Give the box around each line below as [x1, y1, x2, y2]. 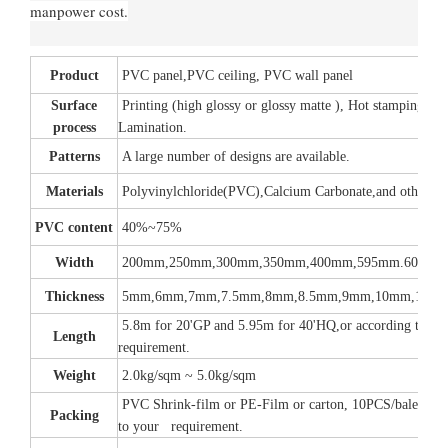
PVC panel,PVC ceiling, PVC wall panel [118, 68, 353, 83]
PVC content [35, 220, 113, 235]
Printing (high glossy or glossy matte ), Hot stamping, [118, 98, 428, 113]
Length [52, 329, 96, 344]
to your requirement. [118, 419, 243, 434]
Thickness [44, 289, 104, 304]
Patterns [48, 149, 100, 164]
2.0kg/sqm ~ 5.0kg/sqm [122, 368, 256, 383]
